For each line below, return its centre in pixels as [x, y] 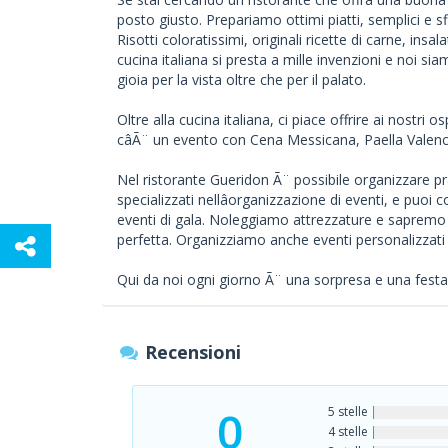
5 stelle [347, 411]
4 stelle [347, 431]
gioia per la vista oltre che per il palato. [241, 79]
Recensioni [193, 352]
